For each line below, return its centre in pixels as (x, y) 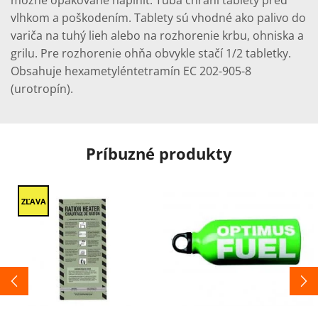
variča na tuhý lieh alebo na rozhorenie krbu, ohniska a (157, 36)
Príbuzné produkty (159, 154)
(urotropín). (42, 89)
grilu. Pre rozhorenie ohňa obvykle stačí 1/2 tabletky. (151, 54)
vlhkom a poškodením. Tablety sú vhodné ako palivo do (158, 18)
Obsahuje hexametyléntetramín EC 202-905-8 (131, 71)
